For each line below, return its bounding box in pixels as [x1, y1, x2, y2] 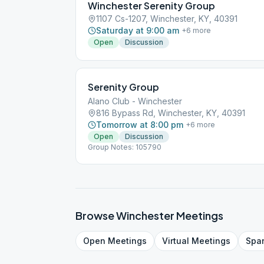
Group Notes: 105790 [88, 143, 161, 151]
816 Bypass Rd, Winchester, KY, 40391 [96, 108, 245, 118]
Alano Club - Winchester [88, 96, 182, 106]
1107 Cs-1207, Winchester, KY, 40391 [96, 14, 237, 24]
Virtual [162, 236, 189, 246]
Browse [75, 209, 116, 222]
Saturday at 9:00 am [96, 25, 179, 35]
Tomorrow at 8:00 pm [96, 120, 183, 130]
